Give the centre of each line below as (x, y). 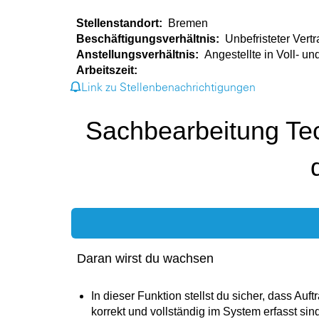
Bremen (188, 23)
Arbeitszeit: (108, 70)
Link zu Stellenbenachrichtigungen (168, 87)
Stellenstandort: (122, 23)
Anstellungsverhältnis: (140, 54)
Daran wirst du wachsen (145, 258)
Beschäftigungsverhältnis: (151, 39)
